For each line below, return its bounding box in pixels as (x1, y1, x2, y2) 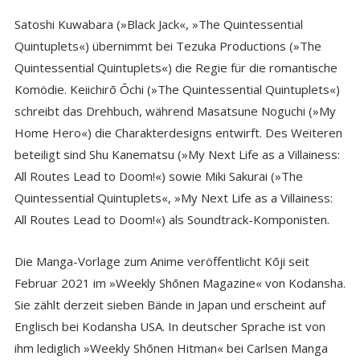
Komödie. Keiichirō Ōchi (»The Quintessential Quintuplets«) (14, 80, 340, 97)
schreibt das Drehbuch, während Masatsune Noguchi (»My (14, 102, 336, 119)
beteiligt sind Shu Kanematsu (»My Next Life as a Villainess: (14, 145, 340, 162)
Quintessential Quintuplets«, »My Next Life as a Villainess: (14, 189, 333, 206)
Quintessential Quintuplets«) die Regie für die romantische (14, 59, 337, 76)
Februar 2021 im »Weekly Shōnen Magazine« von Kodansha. (14, 274, 346, 291)
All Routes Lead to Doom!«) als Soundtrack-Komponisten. (14, 211, 329, 227)
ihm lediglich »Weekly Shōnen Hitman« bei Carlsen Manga (14, 339, 328, 356)
